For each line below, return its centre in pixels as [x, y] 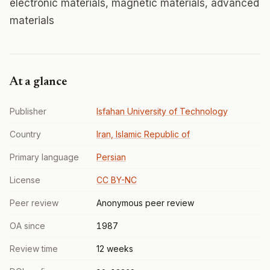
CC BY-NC [117, 180]
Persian [111, 157]
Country [25, 134]
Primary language [44, 157]
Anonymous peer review [145, 203]
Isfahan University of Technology [162, 111]
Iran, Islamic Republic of [143, 134]
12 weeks [115, 249]
